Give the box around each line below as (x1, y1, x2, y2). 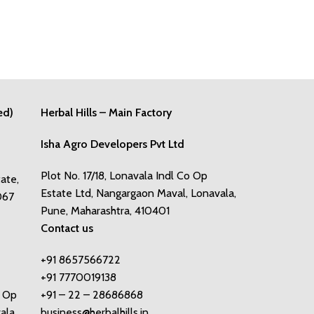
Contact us (41, 221, 93, 235)
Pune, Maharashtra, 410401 (41, 204, 170, 217)
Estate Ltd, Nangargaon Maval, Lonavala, (41, 186, 236, 200)
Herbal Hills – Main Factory (41, 106, 172, 119)
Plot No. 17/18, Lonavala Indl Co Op (41, 169, 207, 182)
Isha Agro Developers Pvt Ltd (41, 137, 184, 151)
